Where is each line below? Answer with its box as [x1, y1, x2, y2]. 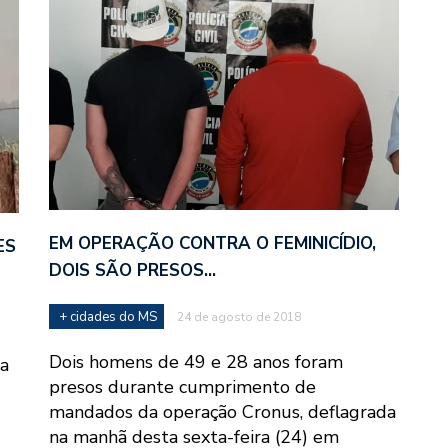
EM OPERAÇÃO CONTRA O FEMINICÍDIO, [49, 232, 376, 256]
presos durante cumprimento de [49, 375, 316, 400]
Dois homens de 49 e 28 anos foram [49, 350, 343, 375]
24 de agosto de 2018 [177, 309, 301, 326]
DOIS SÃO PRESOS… [49, 259, 216, 283]
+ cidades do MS [59, 308, 157, 327]
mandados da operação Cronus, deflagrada [49, 400, 396, 425]
